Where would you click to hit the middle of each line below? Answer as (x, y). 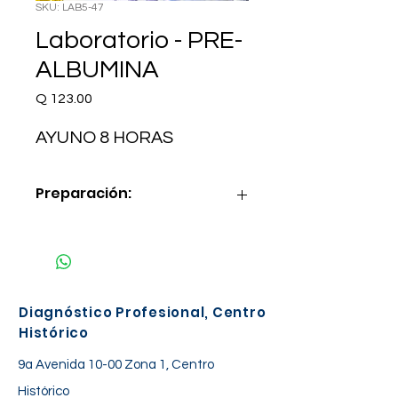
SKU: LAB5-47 (70, 8)
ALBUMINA (97, 70)
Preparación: (84, 193)
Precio (112, 98)
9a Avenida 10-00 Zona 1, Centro (116, 365)
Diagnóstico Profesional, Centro (143, 312)
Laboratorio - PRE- (139, 40)
